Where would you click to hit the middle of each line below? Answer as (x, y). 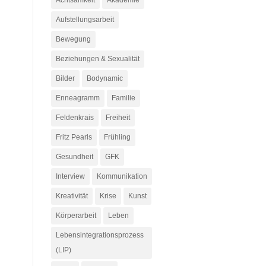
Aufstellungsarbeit (85, 20)
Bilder (65, 78)
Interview (70, 176)
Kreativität (72, 196)
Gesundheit (74, 157)
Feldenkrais (75, 118)
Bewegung (73, 39)
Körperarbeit (76, 216)
